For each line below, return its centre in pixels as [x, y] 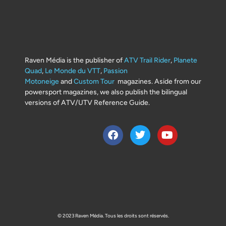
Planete [185, 60]
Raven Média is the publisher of [74, 60]
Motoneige [42, 81]
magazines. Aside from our [158, 81]
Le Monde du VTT [73, 71]
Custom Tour [94, 81]
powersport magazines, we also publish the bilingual [106, 92]
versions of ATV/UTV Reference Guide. [87, 102]
